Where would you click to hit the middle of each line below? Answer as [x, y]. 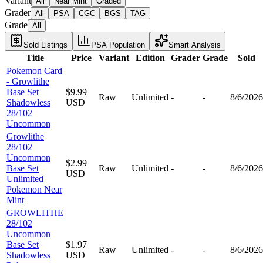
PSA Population [118, 45]
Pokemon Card [34, 70]
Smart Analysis [195, 45]
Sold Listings [45, 45]
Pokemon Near [34, 189]
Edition [150, 58]
